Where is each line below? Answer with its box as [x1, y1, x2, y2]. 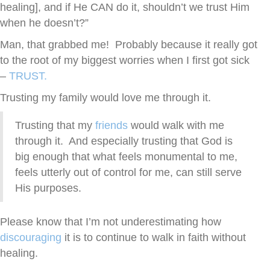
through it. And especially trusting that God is [15, 135, 233, 148]
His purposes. [15, 182, 81, 195]
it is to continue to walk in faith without [61, 231, 246, 244]
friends [95, 119, 131, 132]
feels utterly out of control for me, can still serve [15, 166, 242, 179]
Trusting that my [15, 119, 95, 132]
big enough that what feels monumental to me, [15, 151, 237, 163]
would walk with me [131, 119, 224, 132]
